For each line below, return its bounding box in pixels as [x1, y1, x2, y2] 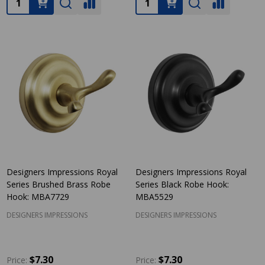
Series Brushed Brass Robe [7, 179, 111, 190]
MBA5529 [135, 191, 173, 202]
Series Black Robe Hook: [135, 179, 229, 190]
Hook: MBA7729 [7, 191, 69, 202]
